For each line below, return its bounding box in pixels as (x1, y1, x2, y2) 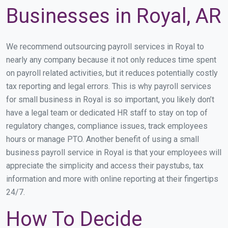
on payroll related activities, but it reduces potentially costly (6, 68, 218, 78)
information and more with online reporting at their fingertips (6, 174, 218, 184)
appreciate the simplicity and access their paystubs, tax (6, 161, 204, 171)
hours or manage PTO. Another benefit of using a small (6, 134, 199, 145)
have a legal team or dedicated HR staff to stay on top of (6, 108, 208, 118)
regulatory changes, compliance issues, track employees (6, 121, 208, 131)
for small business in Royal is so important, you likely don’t (6, 95, 214, 105)
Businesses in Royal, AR (6, 4, 221, 28)
